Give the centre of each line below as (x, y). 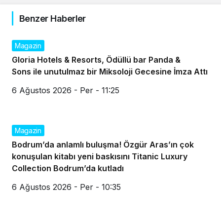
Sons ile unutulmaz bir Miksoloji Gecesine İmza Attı (110, 71)
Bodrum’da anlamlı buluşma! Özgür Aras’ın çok (103, 144)
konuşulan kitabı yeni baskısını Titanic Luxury (100, 156)
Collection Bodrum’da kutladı (68, 168)
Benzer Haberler (53, 18)
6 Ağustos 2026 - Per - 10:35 (66, 187)
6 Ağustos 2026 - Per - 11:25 (66, 90)
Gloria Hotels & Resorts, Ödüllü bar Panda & (96, 59)
